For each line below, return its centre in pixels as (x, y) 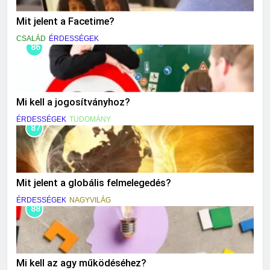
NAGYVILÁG (90, 200)
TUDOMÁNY (90, 119)
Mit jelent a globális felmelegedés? (94, 183)
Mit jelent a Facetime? (65, 21)
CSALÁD (31, 39)
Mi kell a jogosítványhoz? (73, 102)
